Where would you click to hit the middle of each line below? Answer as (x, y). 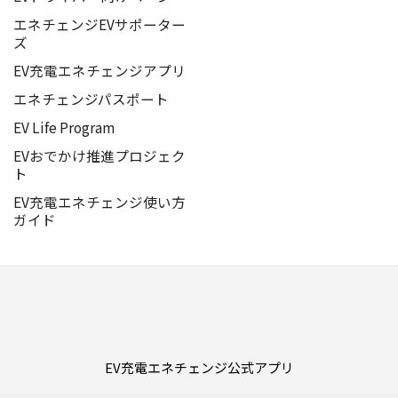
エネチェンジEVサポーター (99, 24)
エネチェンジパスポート (91, 99)
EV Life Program (64, 127)
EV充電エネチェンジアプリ (99, 71)
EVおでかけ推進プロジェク (99, 155)
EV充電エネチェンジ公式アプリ (199, 368)
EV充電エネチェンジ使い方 (99, 201)
